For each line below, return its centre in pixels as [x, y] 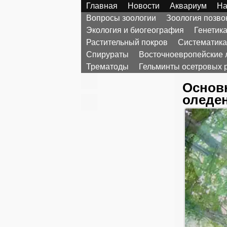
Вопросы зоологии [121, 18]
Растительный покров [127, 42]
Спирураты [107, 54]
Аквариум [188, 6]
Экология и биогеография [135, 30]
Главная [102, 6]
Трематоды [107, 67]
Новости [144, 6]
